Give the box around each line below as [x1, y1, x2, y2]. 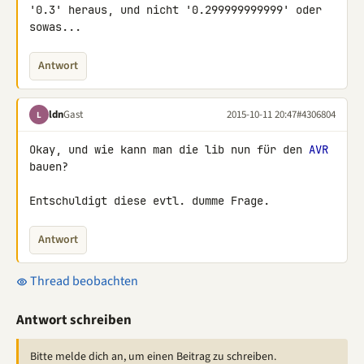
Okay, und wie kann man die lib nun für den [29, 142, 309, 157]
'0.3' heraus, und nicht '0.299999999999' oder [29, 2, 322, 17]
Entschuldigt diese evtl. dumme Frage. [29, 193, 270, 208]
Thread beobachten [28, 272, 138, 290]
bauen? [29, 159, 68, 174]
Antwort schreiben [16, 310, 132, 330]
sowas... [29, 19, 81, 34]
